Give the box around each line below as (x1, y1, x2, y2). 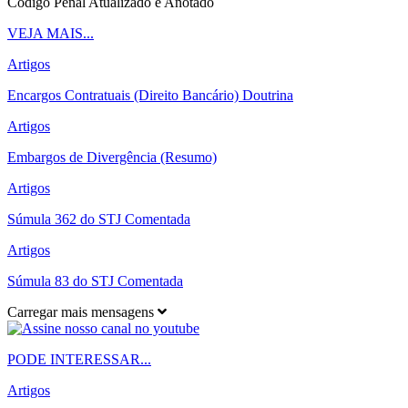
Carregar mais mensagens (7, 303, 158, 320)
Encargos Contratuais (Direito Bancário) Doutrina (7, 87, 293, 103)
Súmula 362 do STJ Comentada (7, 210, 190, 227)
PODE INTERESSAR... (7, 351, 151, 367)
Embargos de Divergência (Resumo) (7, 148, 217, 165)
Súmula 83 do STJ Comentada (7, 272, 183, 289)
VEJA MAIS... (7, 25, 94, 41)
